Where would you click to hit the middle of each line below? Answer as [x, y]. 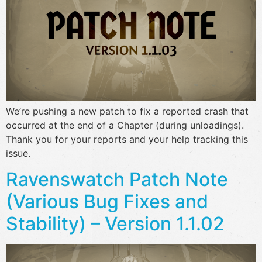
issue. [18, 153]
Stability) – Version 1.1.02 [115, 224]
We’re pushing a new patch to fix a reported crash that [127, 111]
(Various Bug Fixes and [107, 202]
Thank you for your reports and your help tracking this [127, 139]
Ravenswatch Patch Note [117, 180]
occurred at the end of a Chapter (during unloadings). [125, 125]
